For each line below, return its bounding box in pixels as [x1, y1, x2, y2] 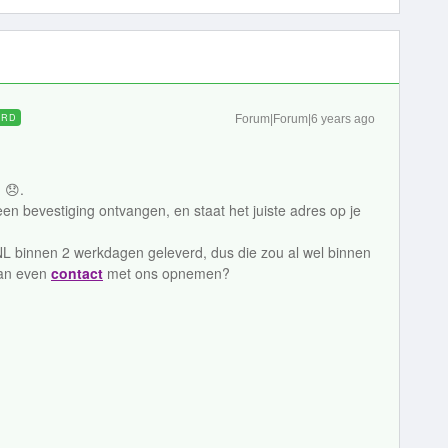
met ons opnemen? [103, 263, 230, 283]
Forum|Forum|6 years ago [235, 112, 375, 126]
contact [51, 263, 103, 283]
